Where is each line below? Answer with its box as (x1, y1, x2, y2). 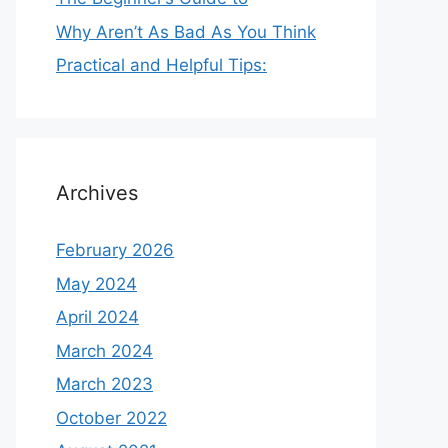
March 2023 (56, 374, 153, 394)
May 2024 (56, 273, 137, 294)
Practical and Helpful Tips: (56, 55, 267, 75)
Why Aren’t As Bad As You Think (56, 21, 316, 42)
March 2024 (56, 340, 153, 361)
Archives (56, 181, 138, 205)
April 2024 (56, 307, 139, 327)
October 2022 (56, 407, 167, 428)
